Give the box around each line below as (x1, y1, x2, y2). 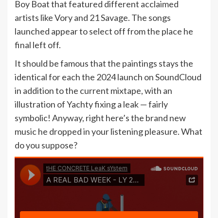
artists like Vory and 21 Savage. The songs (15, 12, 171, 23)
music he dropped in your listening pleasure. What (15, 126, 202, 137)
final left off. (15, 39, 61, 50)
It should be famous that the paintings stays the (15, 58, 193, 69)
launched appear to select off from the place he (15, 26, 193, 36)
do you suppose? (15, 140, 77, 150)
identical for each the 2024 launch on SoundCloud (15, 72, 201, 82)
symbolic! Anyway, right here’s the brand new (15, 112, 186, 123)
